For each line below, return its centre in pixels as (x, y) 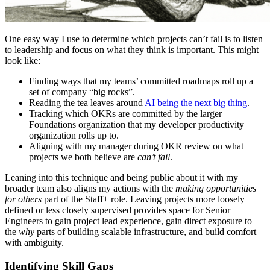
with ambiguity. (34, 243)
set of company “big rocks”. (82, 92)
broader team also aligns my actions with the (90, 189)
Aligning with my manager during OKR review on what (136, 146)
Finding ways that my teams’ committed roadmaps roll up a (141, 81)
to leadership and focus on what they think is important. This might (132, 50)
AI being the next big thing (196, 103)
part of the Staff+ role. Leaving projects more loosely (143, 199)
